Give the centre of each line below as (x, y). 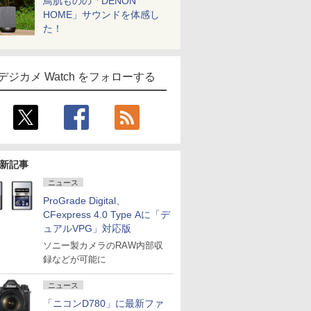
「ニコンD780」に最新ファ (103, 303)
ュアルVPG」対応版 (87, 228)
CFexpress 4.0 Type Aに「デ (107, 215)
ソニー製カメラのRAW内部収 (103, 245)
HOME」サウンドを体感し (101, 15)
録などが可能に (75, 259)
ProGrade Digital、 (84, 201)
